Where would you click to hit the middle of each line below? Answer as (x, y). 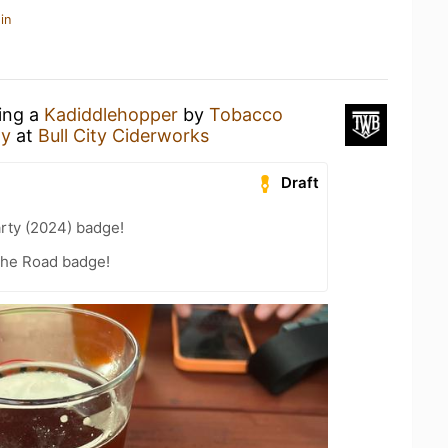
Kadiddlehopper (111, 114)
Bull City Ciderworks (123, 135)
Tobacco (246, 114)
